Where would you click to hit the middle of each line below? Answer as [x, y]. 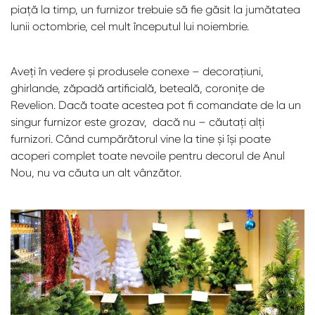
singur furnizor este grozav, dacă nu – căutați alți [137, 122]
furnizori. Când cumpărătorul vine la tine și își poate [141, 139]
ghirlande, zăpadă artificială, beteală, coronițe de [137, 88]
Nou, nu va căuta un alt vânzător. [96, 172]
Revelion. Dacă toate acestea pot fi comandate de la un [156, 105]
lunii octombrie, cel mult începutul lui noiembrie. [130, 26]
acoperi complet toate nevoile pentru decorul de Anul [148, 155]
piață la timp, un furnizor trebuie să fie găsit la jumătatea [155, 9]
